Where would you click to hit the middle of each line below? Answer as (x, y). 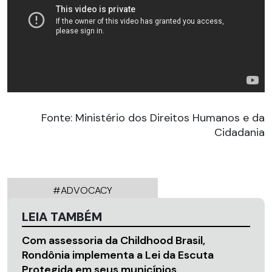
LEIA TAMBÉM (62, 216)
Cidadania (240, 132)
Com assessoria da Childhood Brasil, (114, 240)
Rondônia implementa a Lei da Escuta (118, 255)
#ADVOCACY (83, 190)
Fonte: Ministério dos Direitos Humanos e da (153, 117)
